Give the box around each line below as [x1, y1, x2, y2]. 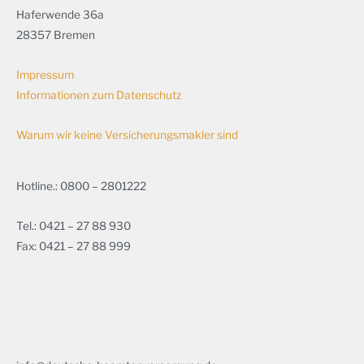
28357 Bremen [16, 28, 95, 41]
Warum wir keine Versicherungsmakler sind [16, 128, 238, 141]
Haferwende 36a [16, 7, 104, 21]
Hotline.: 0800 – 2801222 [16, 179, 146, 193]
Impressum [16, 67, 74, 81]
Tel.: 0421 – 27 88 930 [16, 219, 131, 232]
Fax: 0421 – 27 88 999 [16, 239, 131, 253]
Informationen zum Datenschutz [16, 88, 182, 102]
